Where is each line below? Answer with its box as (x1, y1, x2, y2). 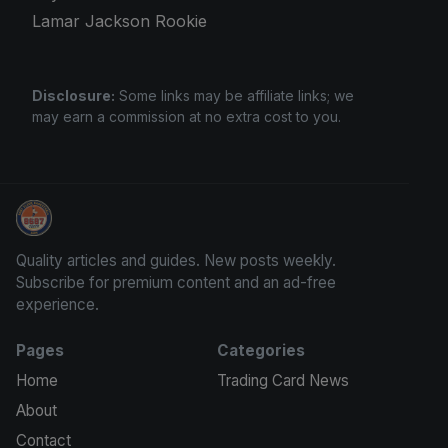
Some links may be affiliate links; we (115, 86, 354, 104)
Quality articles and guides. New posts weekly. (16, 251, 336, 270)
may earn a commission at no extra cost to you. (32, 107, 341, 125)
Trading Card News (216, 371, 349, 390)
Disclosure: (32, 86, 115, 104)
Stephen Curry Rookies (15, 217, 190, 237)
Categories (216, 341, 305, 360)
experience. (16, 295, 99, 314)
